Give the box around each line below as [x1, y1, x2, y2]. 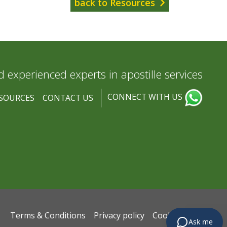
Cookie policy [153, 209, 203, 221]
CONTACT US [42, 92, 93, 103]
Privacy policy [94, 209, 144, 221]
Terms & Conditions [10, 209, 86, 221]
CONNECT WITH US [107, 91, 184, 103]
